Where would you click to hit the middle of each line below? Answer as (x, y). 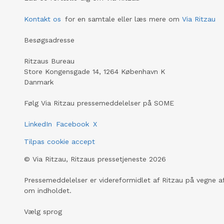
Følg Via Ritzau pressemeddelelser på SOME (99, 103)
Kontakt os (42, 19)
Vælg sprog (43, 211)
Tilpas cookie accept (59, 141)
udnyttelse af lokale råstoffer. (83, 6)
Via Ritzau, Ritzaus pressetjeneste (89, 159)
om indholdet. (48, 190)
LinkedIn (38, 124)
